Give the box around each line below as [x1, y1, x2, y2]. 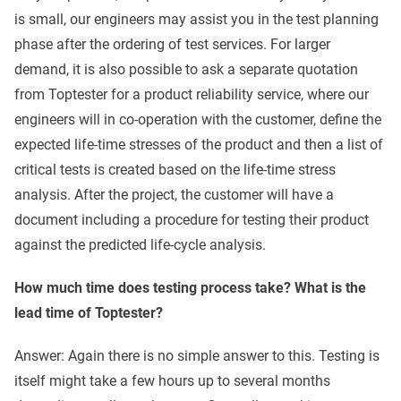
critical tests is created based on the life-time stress [14, 161, 336, 179]
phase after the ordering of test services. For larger [14, 36, 330, 54]
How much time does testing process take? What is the [14, 279, 366, 297]
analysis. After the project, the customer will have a [14, 186, 334, 204]
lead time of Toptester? [14, 304, 163, 322]
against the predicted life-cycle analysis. [14, 236, 266, 254]
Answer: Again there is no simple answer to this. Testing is [14, 347, 380, 365]
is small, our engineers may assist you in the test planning [14, 11, 379, 29]
